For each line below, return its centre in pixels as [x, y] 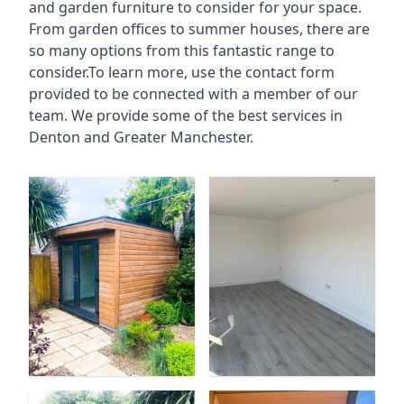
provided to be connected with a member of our [193, 94]
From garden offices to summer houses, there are [199, 29]
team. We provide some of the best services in [186, 115]
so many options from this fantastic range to [182, 50]
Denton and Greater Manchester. [141, 137]
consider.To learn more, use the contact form [182, 72]
